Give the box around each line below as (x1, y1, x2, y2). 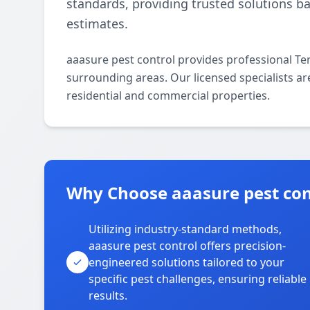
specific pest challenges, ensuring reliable (89, 271, 307, 286)
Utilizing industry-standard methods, (89, 221, 282, 237)
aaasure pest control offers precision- (89, 238, 286, 253)
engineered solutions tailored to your (89, 255, 284, 270)
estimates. (66, 15, 128, 32)
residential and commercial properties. (66, 88, 270, 103)
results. (89, 288, 127, 303)
